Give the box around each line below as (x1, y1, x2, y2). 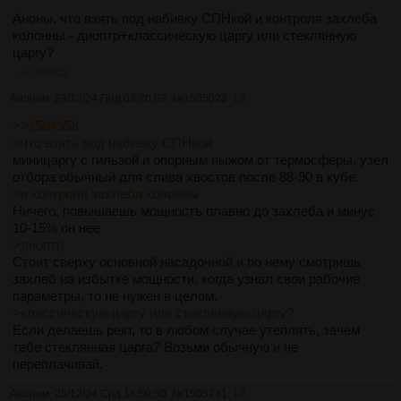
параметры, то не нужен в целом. (13, 288, 218, 303)
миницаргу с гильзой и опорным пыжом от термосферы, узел (13, 152, 388, 167)
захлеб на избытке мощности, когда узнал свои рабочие (13, 271, 360, 286)
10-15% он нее (13, 220, 100, 235)
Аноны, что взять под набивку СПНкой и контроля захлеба (13, 11, 377, 26)
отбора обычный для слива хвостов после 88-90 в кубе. (13, 169, 359, 184)
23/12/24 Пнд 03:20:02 (55, 92, 166, 105)
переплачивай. (13, 356, 103, 371)
